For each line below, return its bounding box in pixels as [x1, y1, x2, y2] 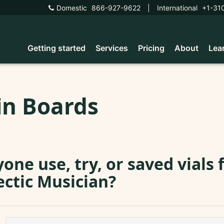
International [156, 3, 197, 12]
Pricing [138, 43, 164, 53]
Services [95, 43, 128, 53]
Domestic [56, 3, 87, 12]
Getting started [27, 43, 85, 53]
